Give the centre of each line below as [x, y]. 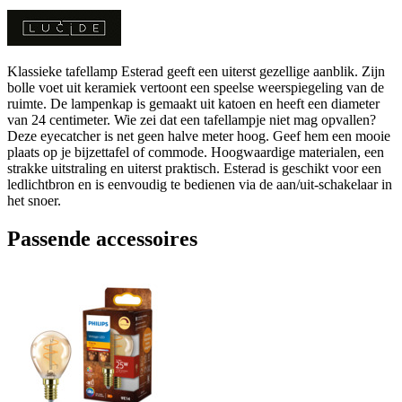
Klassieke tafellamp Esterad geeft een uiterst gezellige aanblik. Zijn [196, 71]
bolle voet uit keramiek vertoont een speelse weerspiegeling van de [196, 87]
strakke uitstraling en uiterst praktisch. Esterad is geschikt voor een [194, 168]
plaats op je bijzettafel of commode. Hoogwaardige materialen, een [196, 152]
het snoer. [34, 200]
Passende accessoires [102, 238]
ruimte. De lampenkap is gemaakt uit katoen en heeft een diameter [193, 103]
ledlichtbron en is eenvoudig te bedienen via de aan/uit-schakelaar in [200, 184]
